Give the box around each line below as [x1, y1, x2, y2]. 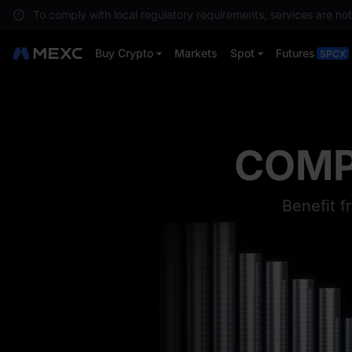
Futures [276, 46, 315, 60]
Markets [174, 46, 218, 60]
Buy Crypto [95, 46, 153, 60]
